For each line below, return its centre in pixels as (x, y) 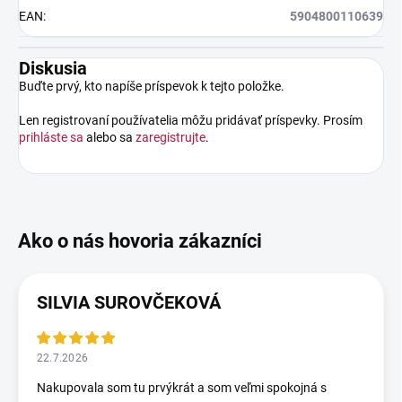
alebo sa (109, 137)
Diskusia (53, 68)
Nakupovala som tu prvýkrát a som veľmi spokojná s (182, 387)
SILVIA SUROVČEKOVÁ (129, 302)
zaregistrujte (170, 137)
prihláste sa (51, 137)
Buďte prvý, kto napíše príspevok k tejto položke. (152, 86)
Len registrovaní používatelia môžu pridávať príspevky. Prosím (191, 120)
